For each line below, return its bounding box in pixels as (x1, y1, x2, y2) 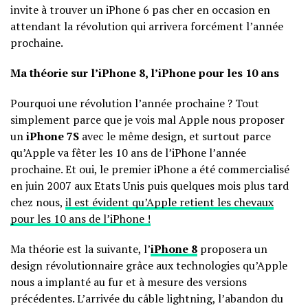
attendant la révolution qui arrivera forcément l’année (10, 19, 283, 34)
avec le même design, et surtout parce (79, 129, 271, 144)
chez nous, (10, 195, 65, 210)
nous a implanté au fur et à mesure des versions (10, 274, 247, 290)
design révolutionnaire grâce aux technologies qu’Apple (10, 258, 287, 274)
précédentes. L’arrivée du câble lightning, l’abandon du (10, 291, 283, 307)
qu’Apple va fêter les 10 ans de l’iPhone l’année (10, 145, 246, 161)
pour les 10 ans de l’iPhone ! (10, 211, 151, 227)
